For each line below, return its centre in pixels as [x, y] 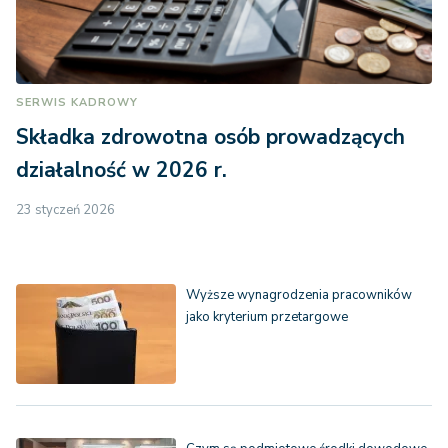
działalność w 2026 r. [121, 170]
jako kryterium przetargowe [267, 317]
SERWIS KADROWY [77, 103]
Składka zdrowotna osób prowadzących [210, 137]
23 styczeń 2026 [65, 210]
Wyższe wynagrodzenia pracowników [299, 295]
